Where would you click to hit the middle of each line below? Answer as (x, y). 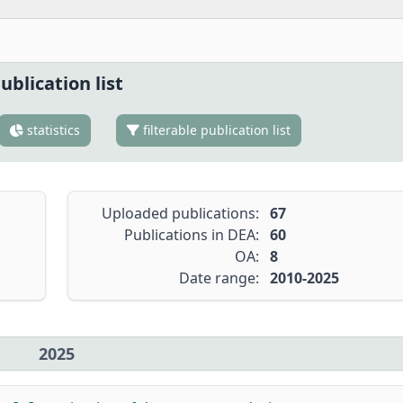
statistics (51, 130)
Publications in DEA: (191, 235)
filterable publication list (215, 130)
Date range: (219, 278)
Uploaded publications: (180, 213)
